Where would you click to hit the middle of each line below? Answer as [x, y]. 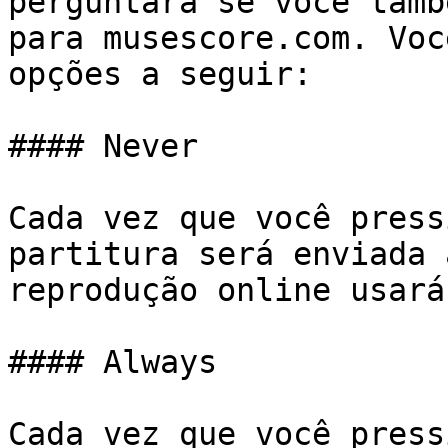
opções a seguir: [160, 74]
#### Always [112, 362]
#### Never [103, 146]
